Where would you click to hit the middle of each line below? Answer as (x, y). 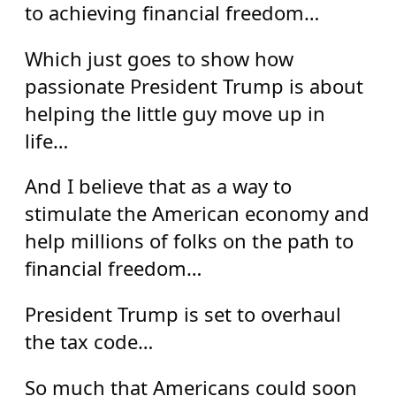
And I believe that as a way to (158, 186)
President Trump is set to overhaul (183, 313)
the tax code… (88, 341)
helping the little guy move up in (175, 113)
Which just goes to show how (159, 58)
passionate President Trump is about (194, 85)
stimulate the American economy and (197, 213)
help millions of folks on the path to (189, 241)
